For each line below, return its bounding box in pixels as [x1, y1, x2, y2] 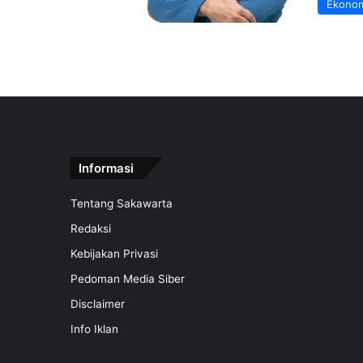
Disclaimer [70, 297, 125, 310]
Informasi [79, 160, 134, 176]
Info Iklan [70, 322, 118, 335]
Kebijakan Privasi [70, 247, 158, 260]
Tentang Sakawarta [70, 197, 173, 210]
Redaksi [70, 222, 111, 235]
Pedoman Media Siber [70, 272, 185, 285]
